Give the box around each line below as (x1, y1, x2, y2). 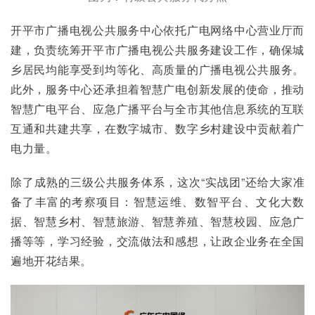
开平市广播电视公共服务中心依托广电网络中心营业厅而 (11, 22, 304, 39)
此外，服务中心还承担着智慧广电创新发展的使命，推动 (11, 81, 304, 98)
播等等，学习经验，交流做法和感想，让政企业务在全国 (11, 233, 304, 250)
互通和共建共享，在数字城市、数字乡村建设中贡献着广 (11, 120, 304, 137)
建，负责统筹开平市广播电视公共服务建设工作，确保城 (11, 41, 304, 58)
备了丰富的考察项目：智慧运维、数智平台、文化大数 (11, 193, 304, 210)
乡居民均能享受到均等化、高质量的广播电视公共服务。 (11, 61, 304, 78)
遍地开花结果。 (11, 252, 92, 269)
